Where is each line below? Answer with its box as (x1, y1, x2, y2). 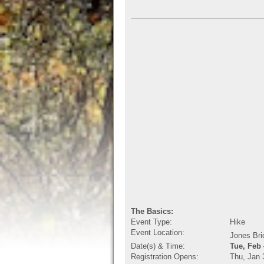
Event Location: (131, 228, 184, 237)
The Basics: (131, 207, 173, 216)
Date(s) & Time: (131, 242, 185, 250)
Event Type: (131, 217, 172, 226)
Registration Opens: (131, 252, 199, 261)
